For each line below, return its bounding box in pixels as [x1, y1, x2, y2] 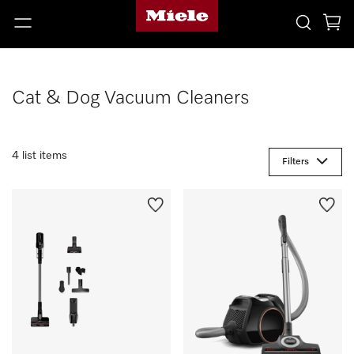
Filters [282, 157, 309, 167]
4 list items [12, 150, 67, 161]
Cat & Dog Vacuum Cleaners [12, 88, 250, 107]
